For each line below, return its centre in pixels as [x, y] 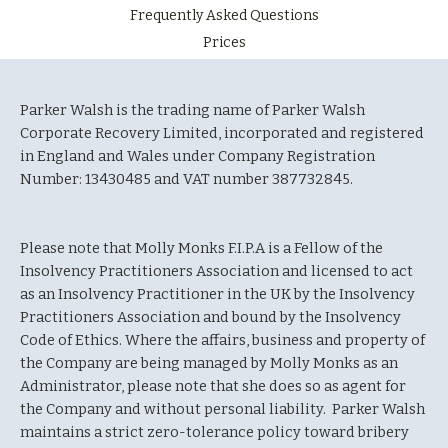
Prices [224, 42]
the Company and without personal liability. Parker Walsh [222, 409]
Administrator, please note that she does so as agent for [213, 386]
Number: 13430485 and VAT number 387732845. [188, 179]
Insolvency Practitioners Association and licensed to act [216, 271]
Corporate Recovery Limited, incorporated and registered [222, 133]
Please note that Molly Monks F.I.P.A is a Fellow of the [201, 248]
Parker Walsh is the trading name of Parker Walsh [192, 110]
